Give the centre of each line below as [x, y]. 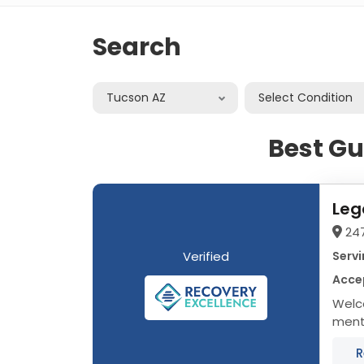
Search [137, 47]
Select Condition [306, 97]
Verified [206, 256]
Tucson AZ [136, 97]
